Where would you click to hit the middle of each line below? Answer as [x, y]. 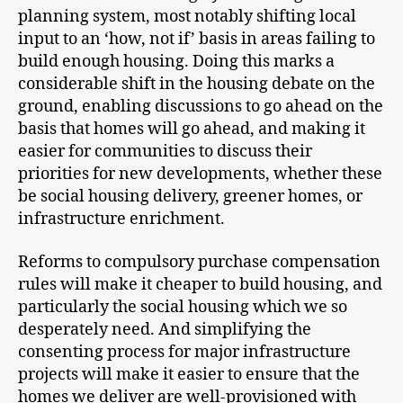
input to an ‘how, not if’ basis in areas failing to [197, 40]
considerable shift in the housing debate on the [197, 85]
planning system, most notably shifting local [187, 17]
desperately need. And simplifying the [165, 329]
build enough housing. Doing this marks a [176, 62]
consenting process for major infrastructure [184, 352]
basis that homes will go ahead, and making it [192, 130]
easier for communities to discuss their [165, 152]
